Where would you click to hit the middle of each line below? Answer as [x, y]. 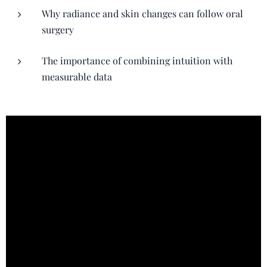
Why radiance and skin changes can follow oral [142, 13]
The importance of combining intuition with [137, 60]
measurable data [77, 77]
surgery [58, 30]
